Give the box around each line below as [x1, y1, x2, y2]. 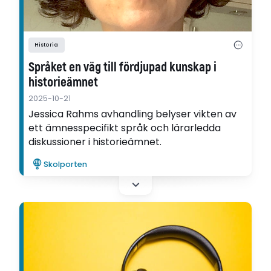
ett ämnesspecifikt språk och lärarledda [28, 120, 221, 135]
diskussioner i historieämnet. [28, 134, 162, 149]
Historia [34, 41, 59, 49]
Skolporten [44, 159, 88, 170]
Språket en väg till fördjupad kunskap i [28, 59, 217, 76]
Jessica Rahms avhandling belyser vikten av [28, 106, 237, 121]
